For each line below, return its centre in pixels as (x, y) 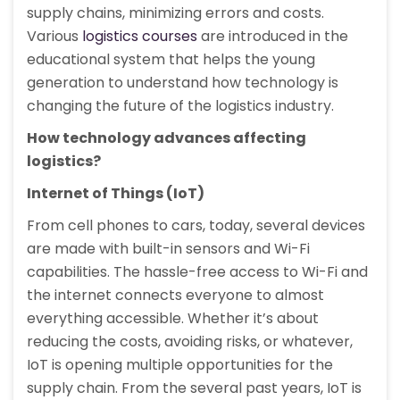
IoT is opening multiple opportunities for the (180, 365)
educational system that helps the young (171, 60)
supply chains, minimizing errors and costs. (175, 13)
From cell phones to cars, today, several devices (196, 226)
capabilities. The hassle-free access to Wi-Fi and (197, 272)
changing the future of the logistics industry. (180, 106)
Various (54, 37)
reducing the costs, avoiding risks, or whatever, (190, 342)
